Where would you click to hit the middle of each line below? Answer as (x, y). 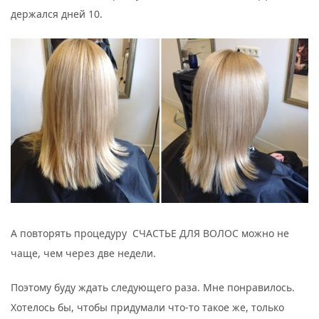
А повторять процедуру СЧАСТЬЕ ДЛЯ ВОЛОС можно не (150, 234)
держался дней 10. (57, 14)
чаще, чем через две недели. (83, 253)
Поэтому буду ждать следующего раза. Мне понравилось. (153, 288)
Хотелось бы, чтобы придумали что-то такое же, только (147, 308)
